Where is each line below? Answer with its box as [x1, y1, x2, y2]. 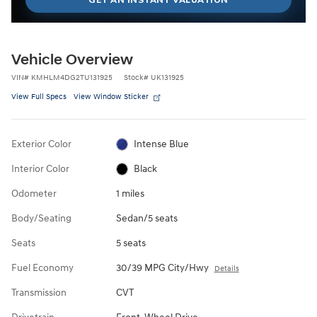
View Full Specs [11, 91, 67, 101]
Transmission [11, 286, 67, 299]
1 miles [115, 187, 144, 200]
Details [214, 263, 239, 273]
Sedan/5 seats [115, 212, 178, 224]
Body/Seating [11, 212, 71, 224]
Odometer [11, 187, 57, 200]
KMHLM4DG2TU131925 [31, 72, 113, 82]
